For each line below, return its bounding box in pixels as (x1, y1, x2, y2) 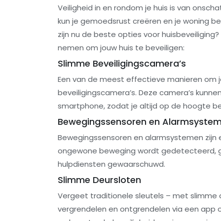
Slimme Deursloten (58, 174, 141, 186)
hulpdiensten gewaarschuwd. (58, 159, 165, 170)
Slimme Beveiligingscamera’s (58, 57, 186, 70)
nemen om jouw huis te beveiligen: (58, 42, 184, 53)
